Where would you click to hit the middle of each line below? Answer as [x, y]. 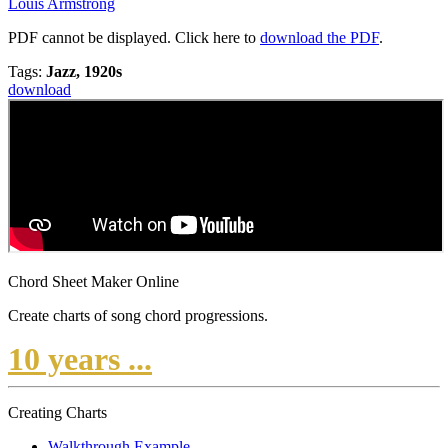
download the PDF [319, 38]
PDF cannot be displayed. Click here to [134, 38]
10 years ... [80, 359]
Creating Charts [57, 413]
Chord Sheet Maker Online [93, 282]
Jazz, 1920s [84, 72]
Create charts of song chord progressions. [138, 316]
